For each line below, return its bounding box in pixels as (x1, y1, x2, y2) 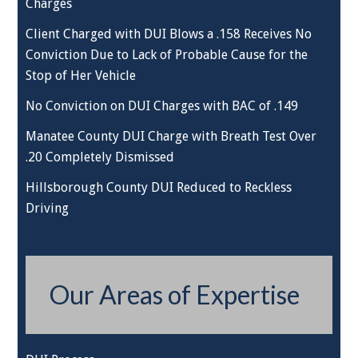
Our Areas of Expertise (50, 279, 300, 310)
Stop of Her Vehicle (26, 68, 137, 83)
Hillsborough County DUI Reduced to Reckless (26, 180, 292, 195)
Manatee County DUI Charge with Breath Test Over (26, 129, 317, 144)
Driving (26, 201, 70, 216)
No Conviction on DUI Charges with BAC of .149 (26, 98, 299, 113)
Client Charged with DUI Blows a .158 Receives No (26, 26, 312, 42)
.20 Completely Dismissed (26, 149, 175, 165)
